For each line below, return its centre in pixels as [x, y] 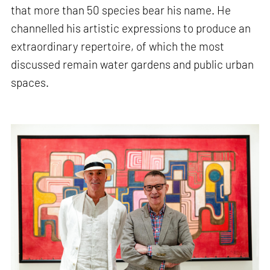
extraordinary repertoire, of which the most [118, 46]
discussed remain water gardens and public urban [133, 64]
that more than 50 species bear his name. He [121, 10]
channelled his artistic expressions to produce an [131, 28]
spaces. [30, 83]
